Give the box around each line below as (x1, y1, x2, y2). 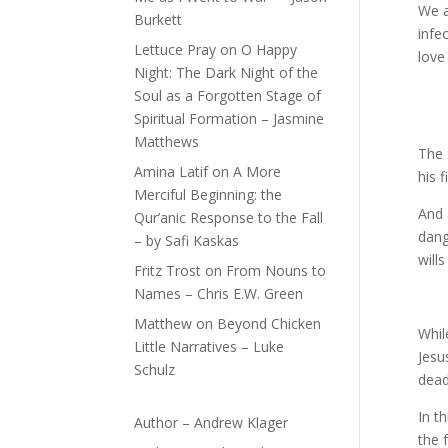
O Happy (241, 40, 298, 60)
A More (233, 162, 282, 182)
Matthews (134, 132, 200, 152)
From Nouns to (226, 261, 327, 281)
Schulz (134, 360, 176, 380)
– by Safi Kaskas (134, 231, 240, 251)
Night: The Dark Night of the (134, 63, 319, 83)
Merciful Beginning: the (134, 185, 283, 205)
